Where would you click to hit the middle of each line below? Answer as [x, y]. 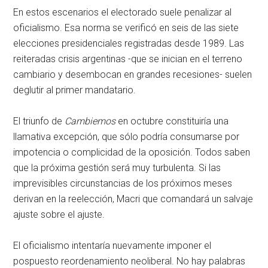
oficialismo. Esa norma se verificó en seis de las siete [126, 28]
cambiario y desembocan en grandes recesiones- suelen [133, 75]
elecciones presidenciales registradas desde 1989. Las [129, 44]
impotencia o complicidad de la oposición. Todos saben [132, 153]
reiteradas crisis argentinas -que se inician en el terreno [128, 59]
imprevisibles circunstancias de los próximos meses [123, 184]
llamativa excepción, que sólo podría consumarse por [127, 137]
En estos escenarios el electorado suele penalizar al [123, 13]
